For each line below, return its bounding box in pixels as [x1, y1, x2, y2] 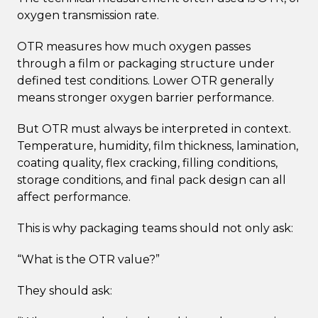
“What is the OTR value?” [17, 252, 160, 266]
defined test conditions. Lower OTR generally [17, 73, 274, 87]
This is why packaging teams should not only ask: [17, 221, 293, 235]
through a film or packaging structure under [17, 56, 275, 70]
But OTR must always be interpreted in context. [17, 121, 291, 136]
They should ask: [17, 283, 112, 297]
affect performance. [17, 190, 131, 204]
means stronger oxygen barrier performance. [17, 90, 274, 104]
